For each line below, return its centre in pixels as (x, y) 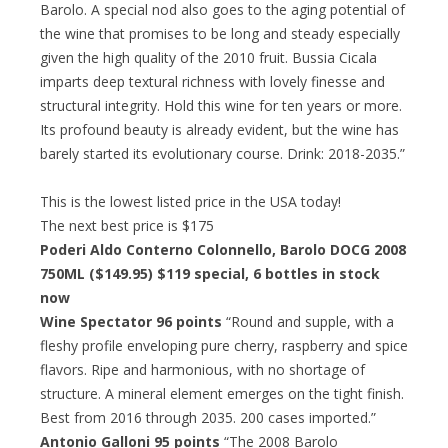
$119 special (199, 273)
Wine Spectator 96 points (131, 321)
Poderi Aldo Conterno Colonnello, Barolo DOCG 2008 (223, 249)
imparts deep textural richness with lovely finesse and (212, 81)
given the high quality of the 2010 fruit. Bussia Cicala (208, 57)
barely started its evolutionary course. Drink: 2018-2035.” (222, 153)
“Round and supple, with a (308, 321)
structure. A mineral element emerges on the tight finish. (222, 393)
